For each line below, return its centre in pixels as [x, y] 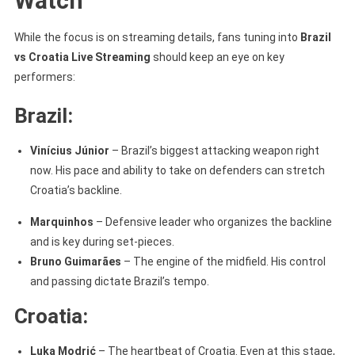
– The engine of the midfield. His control [223, 261]
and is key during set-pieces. [102, 241]
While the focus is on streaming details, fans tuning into [157, 37]
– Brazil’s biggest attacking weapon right [214, 150]
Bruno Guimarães [75, 261]
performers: [44, 76]
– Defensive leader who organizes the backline [212, 221]
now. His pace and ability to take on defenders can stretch [177, 170]
